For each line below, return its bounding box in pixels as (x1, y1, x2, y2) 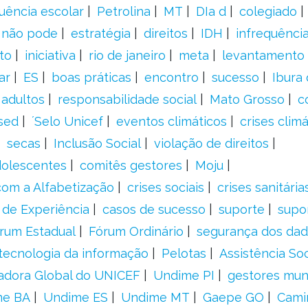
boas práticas (51, 70, 131, 85)
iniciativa (24, 48, 76, 63)
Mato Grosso (209, 92, 285, 107)
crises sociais (126, 180, 204, 195)
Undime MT (120, 290, 190, 305)
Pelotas (161, 246, 206, 261)
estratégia (70, 26, 131, 41)
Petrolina (96, 4, 151, 19)
